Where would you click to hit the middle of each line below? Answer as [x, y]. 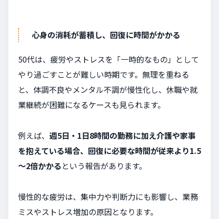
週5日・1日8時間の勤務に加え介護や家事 [122, 135]
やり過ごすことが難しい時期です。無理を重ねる [104, 74]
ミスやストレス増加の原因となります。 [88, 211]
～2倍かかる [40, 165]
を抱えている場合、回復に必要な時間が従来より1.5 [109, 150]
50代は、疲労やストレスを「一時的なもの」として [109, 59]
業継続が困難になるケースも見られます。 [92, 104]
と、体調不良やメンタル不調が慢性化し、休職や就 [108, 89]
